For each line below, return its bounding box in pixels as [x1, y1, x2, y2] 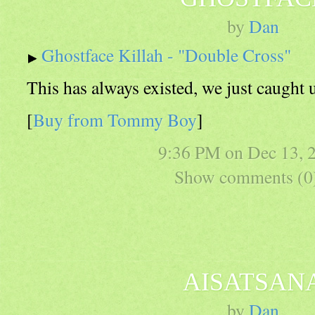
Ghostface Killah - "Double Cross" [41, 43, 291, 67]
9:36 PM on [158, 140, 247, 164]
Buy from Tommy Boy [33, 108, 197, 131]
